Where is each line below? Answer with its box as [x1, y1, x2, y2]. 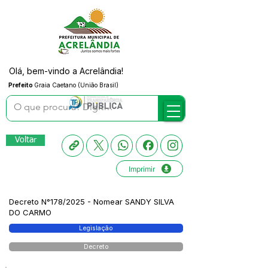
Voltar [14, 136, 36, 144]
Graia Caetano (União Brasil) [34, 81, 118, 89]
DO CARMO [9, 208, 51, 217]
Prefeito [8, 81, 34, 89]
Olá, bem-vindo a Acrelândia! [9, 66, 123, 76]
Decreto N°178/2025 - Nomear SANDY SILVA [9, 197, 174, 206]
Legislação [79, 224, 113, 232]
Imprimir [128, 164, 155, 173]
